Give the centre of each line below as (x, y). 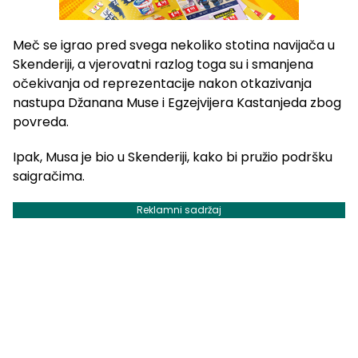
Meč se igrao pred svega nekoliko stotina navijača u (174, 46)
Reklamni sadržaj (179, 210)
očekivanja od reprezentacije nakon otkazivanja (162, 84)
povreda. (41, 122)
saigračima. (49, 177)
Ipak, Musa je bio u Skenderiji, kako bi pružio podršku (173, 157)
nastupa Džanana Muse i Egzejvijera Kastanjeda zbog (177, 103)
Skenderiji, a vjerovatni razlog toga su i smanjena (163, 65)
